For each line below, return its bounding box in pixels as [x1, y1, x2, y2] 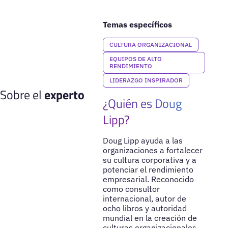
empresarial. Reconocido [102, 174, 194, 184]
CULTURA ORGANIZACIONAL [109, 40, 192, 48]
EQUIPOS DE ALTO [109, 54, 162, 63]
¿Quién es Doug [102, 94, 182, 112]
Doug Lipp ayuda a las [102, 135, 183, 146]
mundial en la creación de [102, 212, 197, 223]
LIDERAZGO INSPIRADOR [109, 76, 183, 84]
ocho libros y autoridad [102, 203, 187, 213]
